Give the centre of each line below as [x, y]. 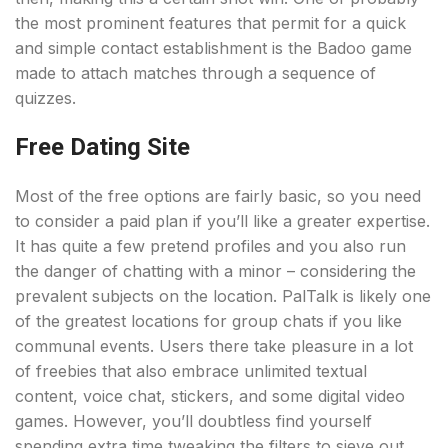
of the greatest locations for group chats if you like [208, 321]
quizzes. [45, 98]
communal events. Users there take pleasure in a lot [214, 346]
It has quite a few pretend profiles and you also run [210, 246]
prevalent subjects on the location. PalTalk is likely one [223, 296]
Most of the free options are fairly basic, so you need [218, 196]
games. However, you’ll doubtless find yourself [193, 421]
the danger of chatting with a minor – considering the [215, 271]
